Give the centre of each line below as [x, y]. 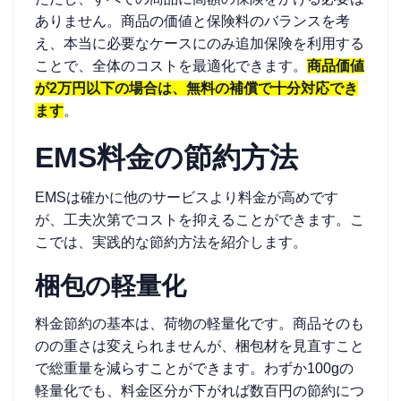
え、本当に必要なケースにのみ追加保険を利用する [200, 43]
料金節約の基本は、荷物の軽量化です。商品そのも [200, 324]
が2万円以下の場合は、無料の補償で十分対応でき [196, 88]
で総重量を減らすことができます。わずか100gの [194, 368]
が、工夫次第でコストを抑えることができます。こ [200, 220]
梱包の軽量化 [111, 286]
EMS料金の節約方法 [166, 158]
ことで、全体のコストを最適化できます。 [171, 66]
